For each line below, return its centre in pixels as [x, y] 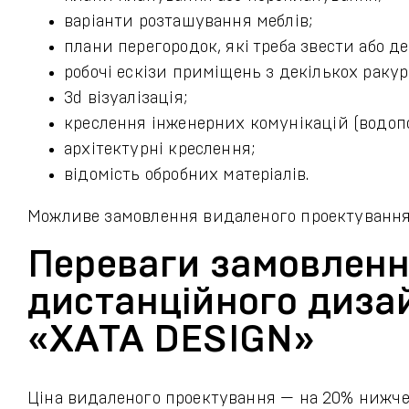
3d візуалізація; [126, 99]
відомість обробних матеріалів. [187, 175]
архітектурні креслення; [160, 150]
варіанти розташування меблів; [189, 22]
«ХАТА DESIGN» [172, 340]
